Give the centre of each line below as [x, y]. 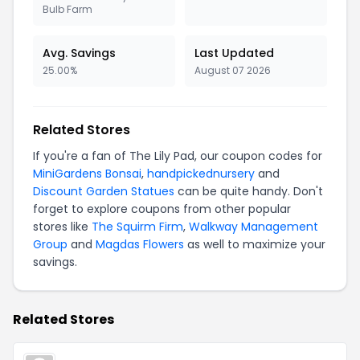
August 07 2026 [233, 70]
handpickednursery [201, 174]
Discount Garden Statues [104, 191]
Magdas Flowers [140, 244]
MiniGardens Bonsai [87, 174]
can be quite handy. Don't [249, 191]
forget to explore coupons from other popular [162, 209]
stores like [62, 227]
